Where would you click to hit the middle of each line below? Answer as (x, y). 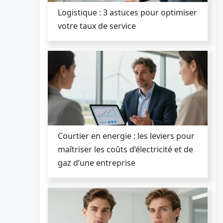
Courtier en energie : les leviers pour (126, 136)
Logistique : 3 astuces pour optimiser (127, 12)
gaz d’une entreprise (97, 163)
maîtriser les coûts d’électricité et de (125, 149)
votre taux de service (97, 26)
